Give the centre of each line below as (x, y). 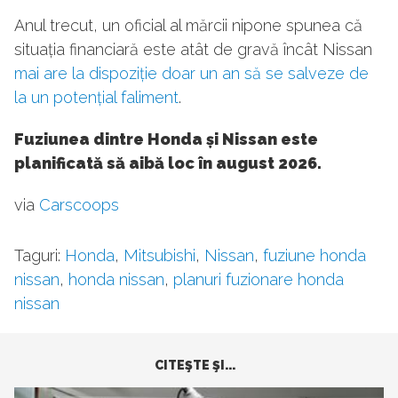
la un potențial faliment (96, 98)
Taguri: (40, 256)
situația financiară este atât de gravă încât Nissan (193, 50)
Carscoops (79, 205)
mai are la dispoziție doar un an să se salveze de (191, 74)
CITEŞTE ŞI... (195, 366)
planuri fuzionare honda (259, 280)
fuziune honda (314, 256)
